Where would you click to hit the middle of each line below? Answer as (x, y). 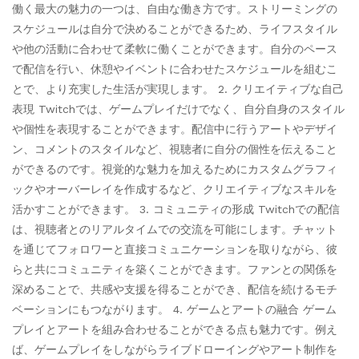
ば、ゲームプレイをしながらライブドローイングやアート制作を (175, 349)
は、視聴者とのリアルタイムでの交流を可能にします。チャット (175, 229)
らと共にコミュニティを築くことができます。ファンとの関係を (175, 269)
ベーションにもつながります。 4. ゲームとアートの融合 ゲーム (174, 309)
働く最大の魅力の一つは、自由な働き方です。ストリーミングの (175, 8)
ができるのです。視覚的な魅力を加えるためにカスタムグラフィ (175, 169)
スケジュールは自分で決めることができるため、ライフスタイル (175, 28)
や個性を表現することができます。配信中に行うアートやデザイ (175, 129)
